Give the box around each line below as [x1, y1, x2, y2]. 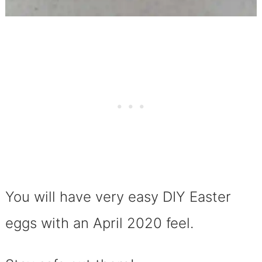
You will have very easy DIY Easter [5, 188, 231, 206]
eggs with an [5, 215, 89, 232]
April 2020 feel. [88, 215, 194, 232]
